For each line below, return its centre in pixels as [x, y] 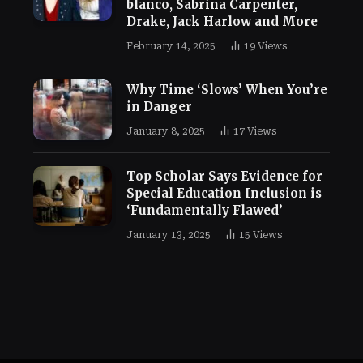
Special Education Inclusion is [224, 193]
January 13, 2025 [168, 235]
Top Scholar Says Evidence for [224, 176]
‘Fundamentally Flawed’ [204, 210]
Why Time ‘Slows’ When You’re [226, 90]
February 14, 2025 [171, 46]
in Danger [159, 107]
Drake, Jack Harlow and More [222, 21]
